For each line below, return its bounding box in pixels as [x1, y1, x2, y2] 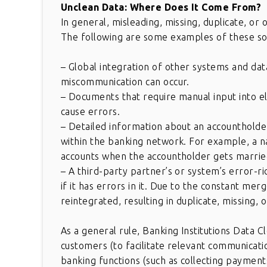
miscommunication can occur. [61, 76, 190, 88]
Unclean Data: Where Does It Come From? [61, 2, 262, 13]
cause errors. [61, 106, 120, 117]
